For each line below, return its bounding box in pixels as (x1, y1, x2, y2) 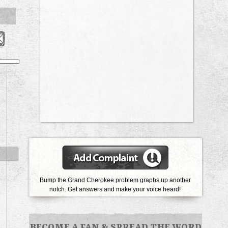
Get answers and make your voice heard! (68, 185, 181, 193)
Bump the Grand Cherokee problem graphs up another (39, 176, 191, 184)
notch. (49, 185, 68, 193)
